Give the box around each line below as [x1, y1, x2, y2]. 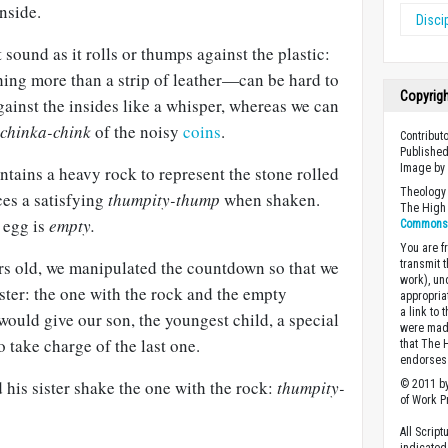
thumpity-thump [108, 188, 220, 211]
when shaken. [220, 188, 320, 211]
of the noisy [95, 120, 183, 143]
